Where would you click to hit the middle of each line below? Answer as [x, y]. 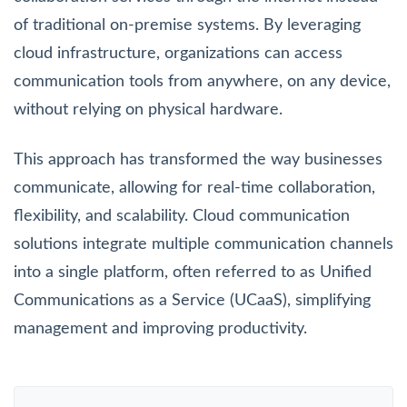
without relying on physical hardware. [148, 109]
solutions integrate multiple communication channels [203, 244]
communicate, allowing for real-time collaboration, [194, 188]
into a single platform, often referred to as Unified [193, 272]
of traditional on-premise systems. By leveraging [187, 25]
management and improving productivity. [160, 328]
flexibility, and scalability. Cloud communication [182, 216]
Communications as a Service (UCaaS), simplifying [192, 300]
